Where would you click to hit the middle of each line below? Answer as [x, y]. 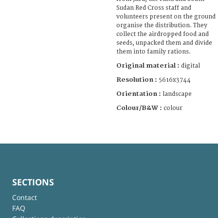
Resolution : [137, 80]
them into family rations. [154, 52]
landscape [177, 94]
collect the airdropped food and [163, 34]
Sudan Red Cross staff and [154, 8]
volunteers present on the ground [166, 17]
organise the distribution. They [162, 25]
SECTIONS [33, 182]
